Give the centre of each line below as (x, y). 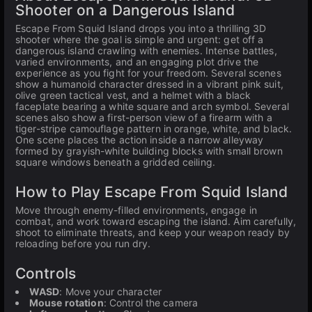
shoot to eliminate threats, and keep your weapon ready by (153, 232)
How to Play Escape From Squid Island (152, 192)
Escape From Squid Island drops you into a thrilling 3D (141, 28)
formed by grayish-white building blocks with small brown (149, 151)
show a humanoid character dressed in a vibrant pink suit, (149, 84)
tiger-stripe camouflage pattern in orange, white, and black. (154, 128)
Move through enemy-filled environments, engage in (136, 210)
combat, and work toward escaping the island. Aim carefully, (156, 221)
